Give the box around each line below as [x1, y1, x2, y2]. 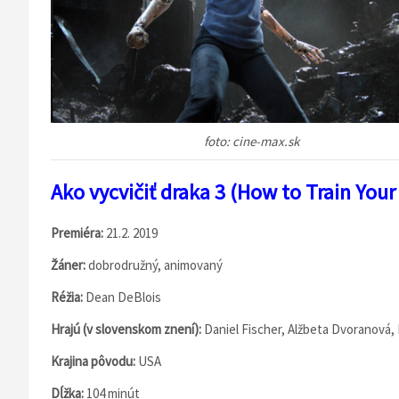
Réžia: [51, 289, 85, 305]
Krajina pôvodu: [51, 353, 138, 370]
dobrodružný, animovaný [85, 256, 223, 273]
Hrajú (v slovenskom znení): [51, 321, 204, 338]
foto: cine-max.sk [203, 133, 299, 150]
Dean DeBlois [85, 289, 161, 305]
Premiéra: [51, 224, 106, 241]
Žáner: [51, 256, 85, 273]
